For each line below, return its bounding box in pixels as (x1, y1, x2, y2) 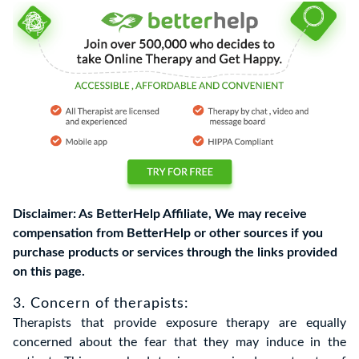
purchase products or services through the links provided (13, 245, 337, 259)
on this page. (13, 264, 85, 278)
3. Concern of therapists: (13, 296, 189, 311)
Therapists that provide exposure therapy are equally (13, 316, 346, 329)
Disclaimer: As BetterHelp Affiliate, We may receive (13, 207, 307, 220)
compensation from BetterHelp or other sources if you (13, 226, 323, 240)
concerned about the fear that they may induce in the (13, 335, 346, 349)
